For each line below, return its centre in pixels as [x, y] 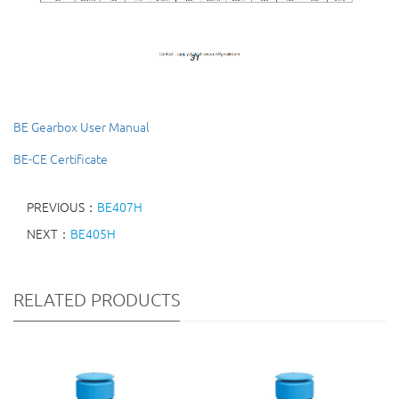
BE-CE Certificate [61, 159]
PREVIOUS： [62, 207]
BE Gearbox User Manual [81, 127]
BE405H [93, 234]
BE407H [120, 207]
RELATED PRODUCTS [97, 300]
